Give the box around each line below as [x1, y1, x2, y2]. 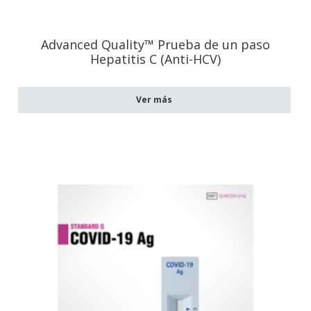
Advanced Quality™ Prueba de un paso [41, 36, 270, 53]
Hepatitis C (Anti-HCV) [90, 51, 221, 68]
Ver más [136, 94, 173, 106]
